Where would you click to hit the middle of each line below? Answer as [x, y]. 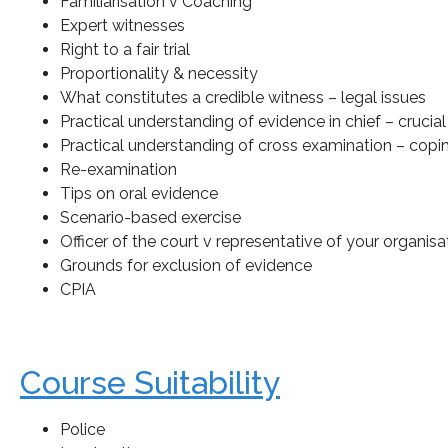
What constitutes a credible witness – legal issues [243, 98]
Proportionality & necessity [159, 74]
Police [82, 430]
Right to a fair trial [125, 50]
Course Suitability [150, 383]
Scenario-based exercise [150, 218]
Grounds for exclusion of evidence [186, 266]
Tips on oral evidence [139, 194]
